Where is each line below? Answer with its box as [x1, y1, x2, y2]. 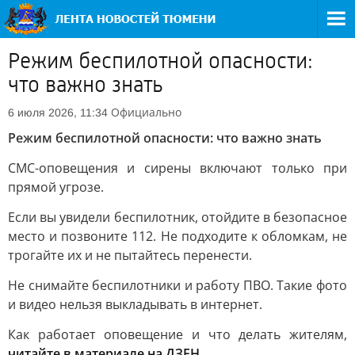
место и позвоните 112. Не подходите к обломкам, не [8, 227, 347, 245]
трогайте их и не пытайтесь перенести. [8, 246, 252, 264]
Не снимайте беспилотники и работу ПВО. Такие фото [8, 277, 347, 294]
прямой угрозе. [8, 178, 104, 196]
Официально [111, 105, 181, 120]
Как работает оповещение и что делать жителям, [8, 326, 347, 343]
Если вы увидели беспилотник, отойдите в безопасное [8, 208, 347, 226]
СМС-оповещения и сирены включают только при [8, 159, 347, 177]
